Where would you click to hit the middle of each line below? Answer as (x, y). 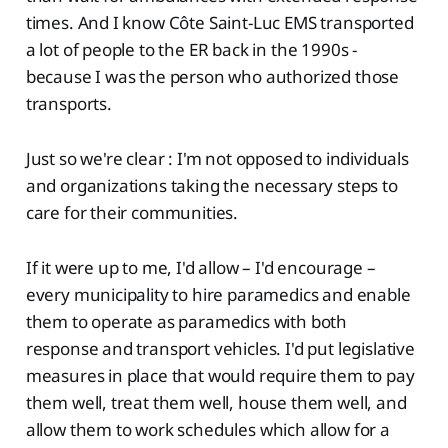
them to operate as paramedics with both (186, 321)
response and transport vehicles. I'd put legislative (220, 348)
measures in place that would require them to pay (220, 375)
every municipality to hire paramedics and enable (218, 294)
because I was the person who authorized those (212, 76)
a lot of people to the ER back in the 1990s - (191, 49)
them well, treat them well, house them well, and (216, 402)
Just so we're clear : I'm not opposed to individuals (217, 158)
